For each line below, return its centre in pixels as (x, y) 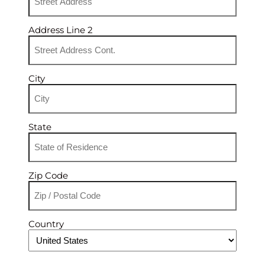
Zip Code (48, 175)
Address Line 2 (61, 30)
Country (46, 224)
